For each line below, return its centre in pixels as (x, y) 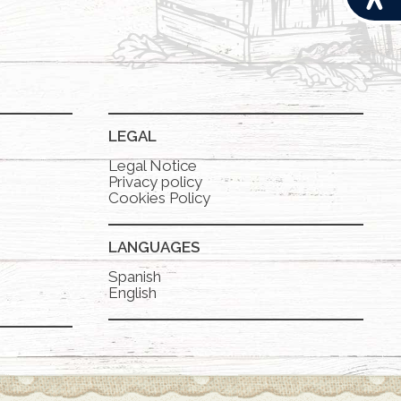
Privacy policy (155, 182)
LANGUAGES (154, 247)
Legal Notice (153, 166)
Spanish (135, 277)
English (132, 293)
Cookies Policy (159, 198)
